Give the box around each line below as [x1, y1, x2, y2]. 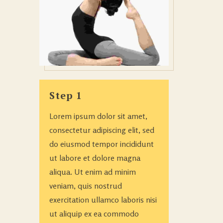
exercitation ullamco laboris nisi [49, 194, 157, 205]
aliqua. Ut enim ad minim [49, 166, 136, 177]
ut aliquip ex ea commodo [49, 208, 139, 219]
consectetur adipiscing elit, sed [49, 124, 154, 135]
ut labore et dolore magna [49, 152, 140, 163]
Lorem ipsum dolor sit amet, [49, 111, 147, 121]
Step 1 [49, 88, 82, 102]
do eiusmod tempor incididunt [49, 138, 154, 149]
